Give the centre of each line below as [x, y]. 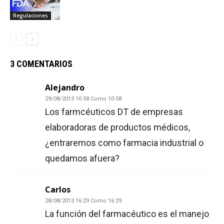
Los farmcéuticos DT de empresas [114, 112]
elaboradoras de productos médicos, [117, 127]
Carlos [58, 190]
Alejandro [65, 88]
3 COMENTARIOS [41, 64]
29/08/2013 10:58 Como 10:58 [83, 99]
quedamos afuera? [82, 158]
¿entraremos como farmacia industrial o [124, 143]
